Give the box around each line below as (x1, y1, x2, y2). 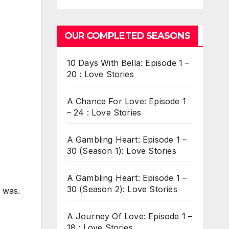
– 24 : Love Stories (66, 107, 142, 118)
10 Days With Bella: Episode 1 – (66, 57, 190, 68)
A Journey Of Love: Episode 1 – (66, 211, 193, 221)
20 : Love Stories (66, 68, 134, 79)
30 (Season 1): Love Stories (66, 145, 176, 156)
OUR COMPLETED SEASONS (64, 30, 190, 41)
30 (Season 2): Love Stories (66, 184, 177, 194)
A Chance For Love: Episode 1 (66, 96, 187, 106)
